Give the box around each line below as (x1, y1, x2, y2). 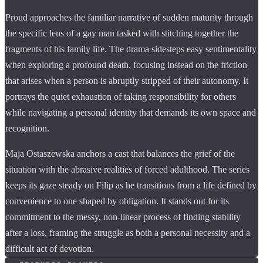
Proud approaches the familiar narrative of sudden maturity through (5, 12, 253, 22)
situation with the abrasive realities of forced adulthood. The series (5, 164, 249, 174)
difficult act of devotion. (5, 243, 94, 254)
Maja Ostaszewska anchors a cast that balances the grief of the (5, 148, 235, 159)
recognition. (5, 123, 49, 133)
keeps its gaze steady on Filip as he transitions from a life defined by (5, 180, 257, 190)
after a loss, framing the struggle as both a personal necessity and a (5, 227, 250, 238)
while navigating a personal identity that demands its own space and (5, 107, 256, 117)
